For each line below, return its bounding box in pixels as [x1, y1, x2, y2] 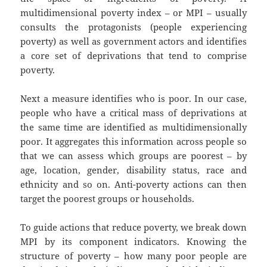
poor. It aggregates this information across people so [20, 135, 247, 148]
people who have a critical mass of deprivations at [20, 107, 247, 119]
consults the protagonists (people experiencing [20, 21, 247, 33]
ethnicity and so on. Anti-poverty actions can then [20, 178, 247, 191]
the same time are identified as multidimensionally [20, 121, 247, 133]
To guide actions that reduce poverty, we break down [20, 221, 247, 234]
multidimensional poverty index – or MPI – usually [20, 7, 247, 19]
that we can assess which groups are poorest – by [20, 150, 247, 162]
